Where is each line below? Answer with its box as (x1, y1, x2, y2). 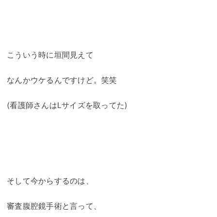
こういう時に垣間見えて (7, 50, 93, 60)
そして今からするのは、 (7, 176, 93, 186)
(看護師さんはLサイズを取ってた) (7, 100, 128, 110)
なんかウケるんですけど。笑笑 (7, 75, 117, 85)
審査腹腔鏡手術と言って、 (7, 201, 101, 211)
